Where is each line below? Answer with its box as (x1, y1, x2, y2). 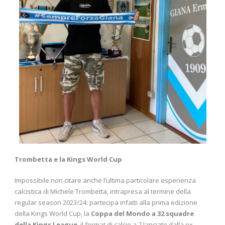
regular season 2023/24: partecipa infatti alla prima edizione (15, 197, 197, 207)
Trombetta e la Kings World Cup (15, 154, 122, 164)
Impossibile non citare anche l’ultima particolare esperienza (15, 175, 196, 185)
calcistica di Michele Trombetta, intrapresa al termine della (15, 186, 191, 196)
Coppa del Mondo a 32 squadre (91, 208, 194, 218)
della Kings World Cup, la (15, 208, 91, 218)
